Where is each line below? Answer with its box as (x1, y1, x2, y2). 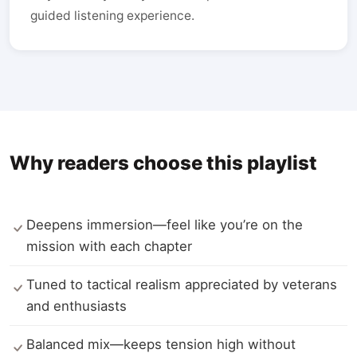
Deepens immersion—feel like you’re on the (26, 217, 303, 233)
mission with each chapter (26, 238, 192, 254)
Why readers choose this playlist (10, 151, 317, 175)
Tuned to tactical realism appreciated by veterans (26, 277, 337, 292)
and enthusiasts (26, 298, 127, 314)
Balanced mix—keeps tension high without (26, 336, 296, 352)
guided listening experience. (30, 8, 194, 23)
